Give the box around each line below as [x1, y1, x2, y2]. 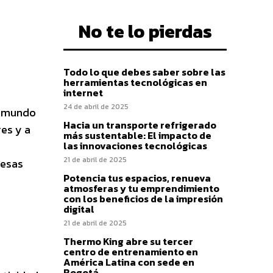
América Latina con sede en [63, 255, 194, 270]
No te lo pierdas [78, 18, 212, 46]
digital [63, 202, 94, 217]
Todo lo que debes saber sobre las [63, 65, 225, 80]
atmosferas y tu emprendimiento [63, 181, 219, 196]
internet [63, 85, 103, 101]
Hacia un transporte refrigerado [63, 118, 216, 133]
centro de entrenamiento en [63, 244, 198, 260]
